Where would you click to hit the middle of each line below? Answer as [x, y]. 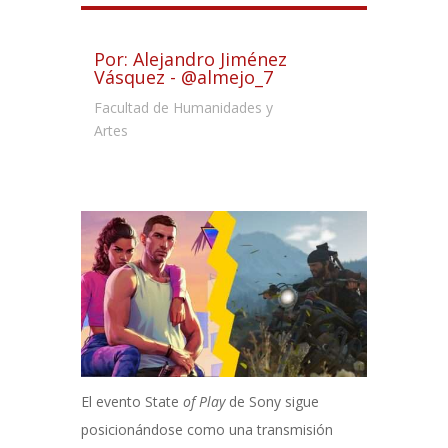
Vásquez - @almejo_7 [184, 77]
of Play [201, 402]
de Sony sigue [271, 402]
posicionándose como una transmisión [206, 430]
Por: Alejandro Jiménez [191, 59]
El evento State [129, 402]
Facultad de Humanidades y [184, 107]
